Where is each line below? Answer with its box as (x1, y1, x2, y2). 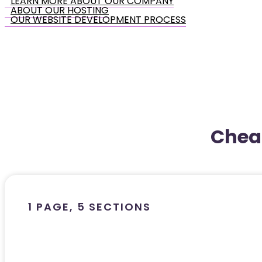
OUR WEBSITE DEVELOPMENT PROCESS (11, 12, 186, 26)
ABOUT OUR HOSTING (11, 3, 109, 17)
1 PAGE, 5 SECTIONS (28, 199, 151, 214)
